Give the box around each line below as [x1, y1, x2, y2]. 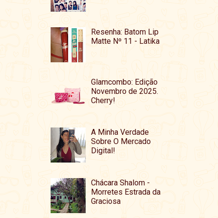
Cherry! [91, 95, 116, 105]
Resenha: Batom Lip [91, 27, 159, 36]
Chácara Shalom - [91, 178, 150, 187]
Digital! [91, 146, 116, 156]
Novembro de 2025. [91, 86, 159, 96]
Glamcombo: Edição [91, 77, 158, 87]
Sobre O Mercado [91, 137, 151, 146]
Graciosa [91, 196, 121, 206]
